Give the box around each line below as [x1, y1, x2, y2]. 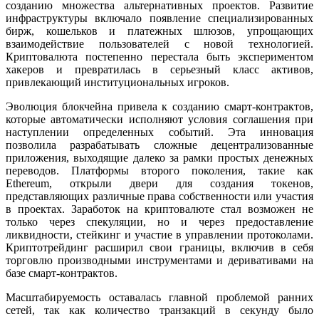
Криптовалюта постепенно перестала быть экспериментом [6, 50, 313, 63]
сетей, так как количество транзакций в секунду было [6, 303, 313, 316]
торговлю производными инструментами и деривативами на [6, 253, 313, 266]
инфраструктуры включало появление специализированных [6, 11, 313, 24]
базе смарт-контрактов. [6, 266, 117, 279]
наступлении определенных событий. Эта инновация [6, 125, 313, 138]
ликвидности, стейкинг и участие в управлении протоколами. [6, 228, 313, 241]
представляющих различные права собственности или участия [6, 189, 313, 202]
